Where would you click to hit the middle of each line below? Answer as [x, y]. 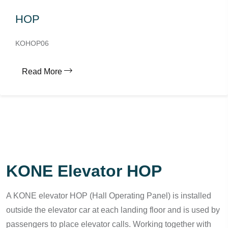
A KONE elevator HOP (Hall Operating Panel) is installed [109, 196]
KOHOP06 [32, 43]
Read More [42, 72]
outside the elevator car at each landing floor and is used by [113, 210]
